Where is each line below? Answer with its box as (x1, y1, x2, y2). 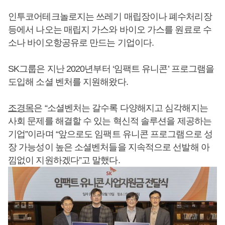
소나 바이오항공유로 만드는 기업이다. (8, 37, 154, 48)
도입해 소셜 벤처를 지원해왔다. (8, 76, 128, 87)
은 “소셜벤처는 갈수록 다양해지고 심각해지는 (34, 102, 208, 113)
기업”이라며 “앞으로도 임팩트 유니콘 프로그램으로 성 (8, 129, 212, 139)
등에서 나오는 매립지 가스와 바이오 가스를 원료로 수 (8, 24, 211, 35)
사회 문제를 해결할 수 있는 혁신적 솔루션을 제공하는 (8, 116, 211, 126)
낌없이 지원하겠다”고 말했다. (8, 155, 120, 165)
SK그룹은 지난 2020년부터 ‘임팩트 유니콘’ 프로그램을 (8, 63, 214, 74)
